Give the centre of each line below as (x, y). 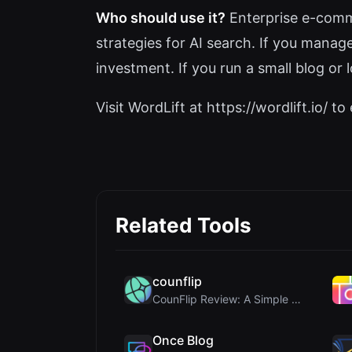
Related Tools (183, 225)
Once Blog (183, 341)
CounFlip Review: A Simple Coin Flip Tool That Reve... (296, 299)
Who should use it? (161, 18)
